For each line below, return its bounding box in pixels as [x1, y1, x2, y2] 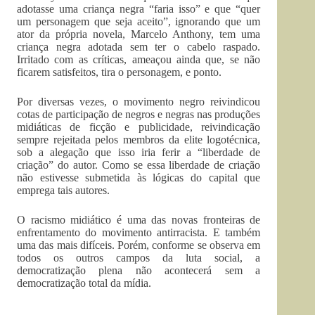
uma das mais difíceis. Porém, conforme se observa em [17, 239, 261, 251]
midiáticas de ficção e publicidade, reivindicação [17, 121, 261, 133]
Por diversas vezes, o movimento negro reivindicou [17, 96, 261, 108]
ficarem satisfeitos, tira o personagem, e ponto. [17, 66, 221, 78]
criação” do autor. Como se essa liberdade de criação [17, 159, 261, 171]
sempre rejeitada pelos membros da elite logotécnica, [17, 134, 261, 146]
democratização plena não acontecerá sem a [17, 264, 261, 276]
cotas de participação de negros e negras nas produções [17, 108, 261, 120]
